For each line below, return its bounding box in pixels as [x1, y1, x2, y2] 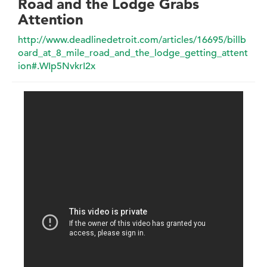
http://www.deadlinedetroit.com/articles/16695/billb [18, 34, 246, 46]
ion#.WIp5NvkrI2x [18, 60, 95, 73]
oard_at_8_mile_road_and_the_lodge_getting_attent [18, 47, 248, 60]
